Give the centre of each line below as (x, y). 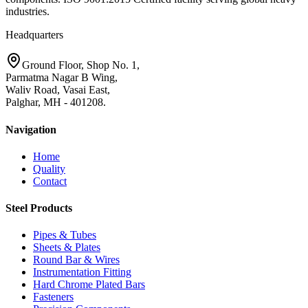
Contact (50, 181)
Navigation (31, 129)
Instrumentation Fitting (82, 272)
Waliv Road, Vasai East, (58, 90)
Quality (49, 168)
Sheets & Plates (67, 247)
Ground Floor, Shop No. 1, (81, 65)
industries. (27, 12)
